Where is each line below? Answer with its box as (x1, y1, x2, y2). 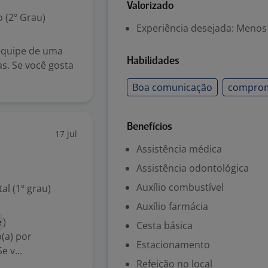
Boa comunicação (132, 81, 212, 94)
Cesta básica (136, 219, 193, 232)
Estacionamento (136, 238, 210, 251)
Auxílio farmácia (136, 200, 208, 213)
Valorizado (127, 1, 173, 11)
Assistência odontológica (136, 162, 249, 175)
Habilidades (127, 56, 179, 66)
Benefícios (127, 122, 172, 132)
